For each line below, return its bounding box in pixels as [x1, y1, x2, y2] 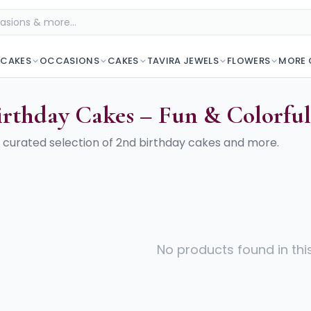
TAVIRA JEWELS [146, 54, 219, 67]
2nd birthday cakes [116, 135, 221, 151]
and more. [221, 135, 279, 151]
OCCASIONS [40, 54, 100, 67]
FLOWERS [226, 54, 271, 67]
